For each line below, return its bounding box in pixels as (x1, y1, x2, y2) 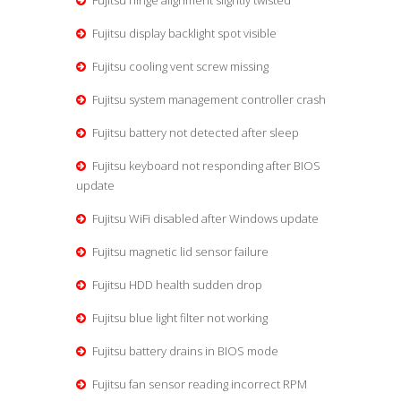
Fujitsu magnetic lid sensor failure (89, 243, 269, 260)
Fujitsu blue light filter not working (89, 310, 268, 327)
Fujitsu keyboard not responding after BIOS (89, 158, 320, 175)
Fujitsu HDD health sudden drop (89, 277, 262, 294)
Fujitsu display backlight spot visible (89, 25, 277, 42)
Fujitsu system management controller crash (89, 91, 326, 108)
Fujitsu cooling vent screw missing (89, 58, 269, 75)
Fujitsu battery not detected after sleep (89, 124, 299, 141)
